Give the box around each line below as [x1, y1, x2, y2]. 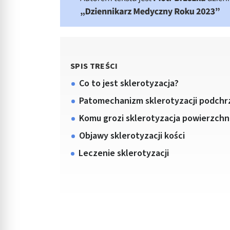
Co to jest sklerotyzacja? [79, 77, 179, 90]
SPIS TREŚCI [70, 61, 118, 72]
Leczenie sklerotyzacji [79, 147, 169, 160]
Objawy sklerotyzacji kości [79, 129, 187, 142]
